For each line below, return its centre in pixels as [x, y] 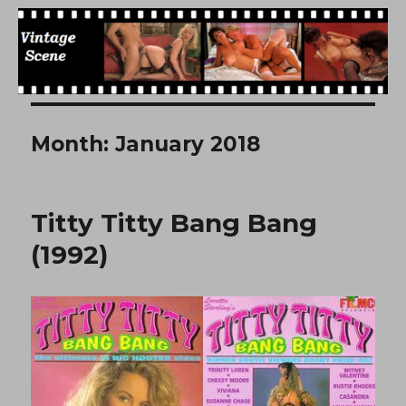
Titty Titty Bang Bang [174, 222]
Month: [73, 144]
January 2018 [188, 144]
